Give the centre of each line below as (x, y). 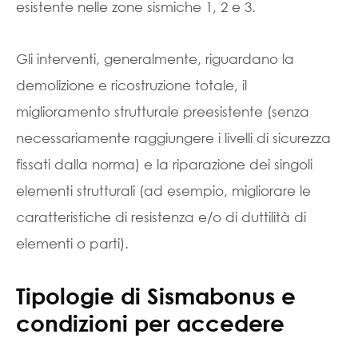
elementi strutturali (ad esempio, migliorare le (163, 191)
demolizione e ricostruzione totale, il (131, 85)
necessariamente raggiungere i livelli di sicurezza (173, 138)
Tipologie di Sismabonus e (156, 295)
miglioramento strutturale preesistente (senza (163, 111)
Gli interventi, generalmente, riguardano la (155, 59)
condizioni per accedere (150, 322)
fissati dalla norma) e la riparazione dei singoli (164, 164)
